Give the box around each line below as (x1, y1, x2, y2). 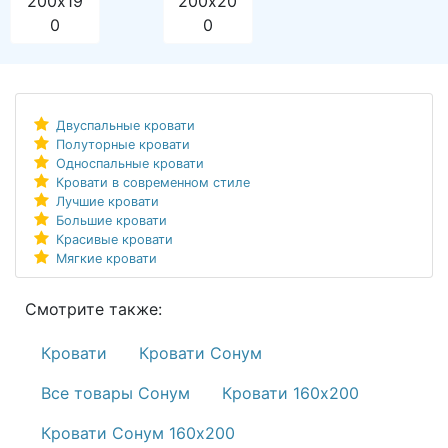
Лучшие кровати (55, 193, 159, 209)
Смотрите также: (24, 298, 162, 319)
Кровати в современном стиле (55, 174, 250, 190)
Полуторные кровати (55, 136, 190, 152)
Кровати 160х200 (221, 382, 359, 403)
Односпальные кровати (55, 155, 204, 171)
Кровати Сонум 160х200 (40, 422, 235, 443)
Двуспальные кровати (55, 117, 195, 133)
